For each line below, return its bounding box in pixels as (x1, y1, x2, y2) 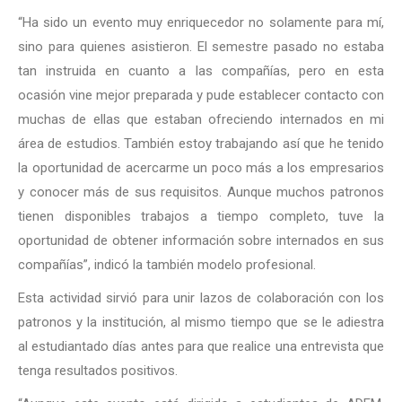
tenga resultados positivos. (18, 362, 178, 379)
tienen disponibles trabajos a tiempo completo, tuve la (18, 207, 384, 224)
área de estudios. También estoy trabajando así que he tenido (18, 135, 384, 152)
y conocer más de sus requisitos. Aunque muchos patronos (18, 183, 384, 200)
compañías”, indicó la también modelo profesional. (18, 256, 316, 273)
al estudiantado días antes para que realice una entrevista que (18, 337, 384, 354)
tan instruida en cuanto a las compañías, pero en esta (18, 62, 384, 79)
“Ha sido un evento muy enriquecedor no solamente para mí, (18, 13, 384, 31)
